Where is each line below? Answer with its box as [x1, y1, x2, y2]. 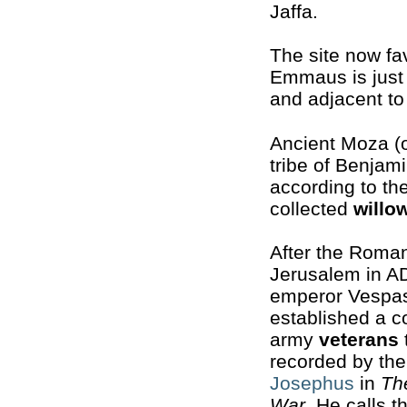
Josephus [270, 372, 354, 394]
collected [270, 197, 353, 219]
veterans [319, 329, 399, 351]
